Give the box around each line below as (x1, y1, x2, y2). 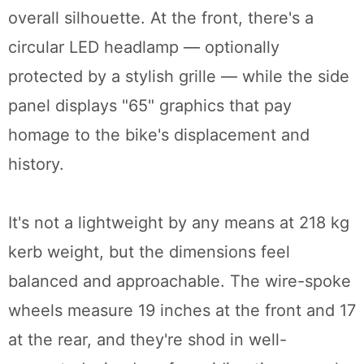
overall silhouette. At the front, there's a (8, 8, 314, 28)
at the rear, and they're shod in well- (8, 330, 287, 350)
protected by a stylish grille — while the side (8, 67, 349, 87)
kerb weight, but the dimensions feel (8, 242, 290, 262)
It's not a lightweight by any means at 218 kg (8, 213, 349, 233)
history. (8, 154, 64, 175)
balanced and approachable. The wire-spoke (8, 271, 351, 292)
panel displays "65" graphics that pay (8, 96, 292, 116)
